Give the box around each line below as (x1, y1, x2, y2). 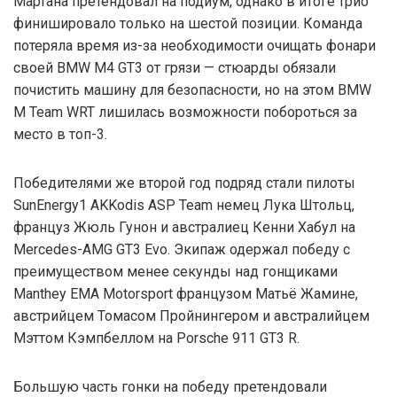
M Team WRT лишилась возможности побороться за (13, 103, 357, 121)
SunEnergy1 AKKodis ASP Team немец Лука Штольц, (13, 196, 354, 214)
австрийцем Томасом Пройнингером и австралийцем (13, 307, 370, 324)
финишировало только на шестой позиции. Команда (13, 14, 362, 32)
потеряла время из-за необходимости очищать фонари (13, 36, 376, 54)
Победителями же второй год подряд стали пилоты (13, 174, 355, 191)
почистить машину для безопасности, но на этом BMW (13, 81, 371, 98)
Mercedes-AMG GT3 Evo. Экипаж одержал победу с (13, 240, 350, 258)
